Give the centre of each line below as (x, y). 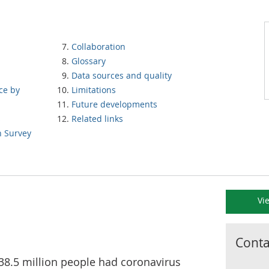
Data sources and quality (122, 75)
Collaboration (98, 47)
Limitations (94, 90)
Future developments (114, 104)
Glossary (89, 61)
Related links (97, 119)
